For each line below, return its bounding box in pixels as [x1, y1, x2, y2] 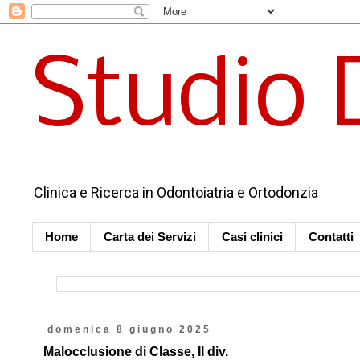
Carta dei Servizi [104, 230, 196, 243]
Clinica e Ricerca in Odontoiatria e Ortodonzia [34, 184, 318, 201]
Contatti [309, 230, 354, 243]
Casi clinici [222, 230, 283, 243]
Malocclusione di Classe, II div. [43, 345, 228, 358]
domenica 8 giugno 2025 [47, 324, 211, 335]
